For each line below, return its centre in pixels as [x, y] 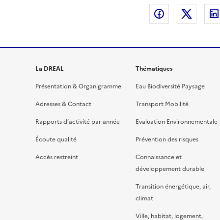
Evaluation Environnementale [177, 122]
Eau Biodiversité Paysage [170, 86]
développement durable [170, 169]
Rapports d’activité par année [78, 122]
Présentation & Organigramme [78, 86]
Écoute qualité [56, 139]
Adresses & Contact [63, 104]
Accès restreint [57, 157]
